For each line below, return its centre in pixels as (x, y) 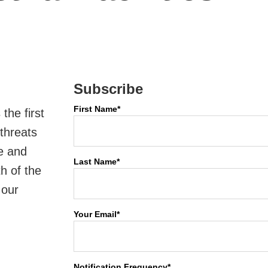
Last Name (95, 162)
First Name (95, 109)
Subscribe (108, 89)
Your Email (95, 214)
